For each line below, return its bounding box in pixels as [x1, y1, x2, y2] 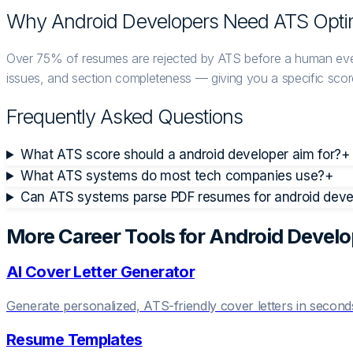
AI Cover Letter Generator [6, 262, 195, 282]
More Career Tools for [6, 224, 209, 249]
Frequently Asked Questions [6, 103, 243, 128]
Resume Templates [6, 330, 143, 350]
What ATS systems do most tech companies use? [20, 168, 325, 184]
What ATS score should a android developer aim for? [20, 147, 342, 163]
